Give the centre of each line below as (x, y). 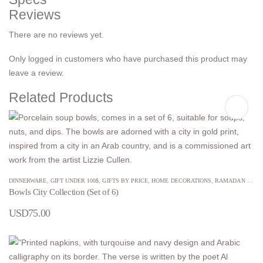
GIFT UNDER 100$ (75, 181)
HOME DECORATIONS (182, 181)
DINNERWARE (28, 181)
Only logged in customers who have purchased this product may (128, 59)
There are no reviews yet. (56, 35)
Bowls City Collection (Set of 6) (64, 192)
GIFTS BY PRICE (125, 181)
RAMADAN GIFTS (231, 181)
